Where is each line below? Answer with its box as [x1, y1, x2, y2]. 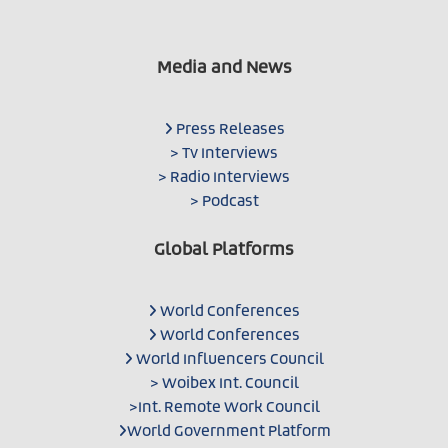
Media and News [156, 59, 292, 76]
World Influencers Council [133, 352, 324, 367]
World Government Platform [126, 424, 331, 439]
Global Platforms [154, 241, 294, 258]
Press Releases [172, 122, 285, 137]
